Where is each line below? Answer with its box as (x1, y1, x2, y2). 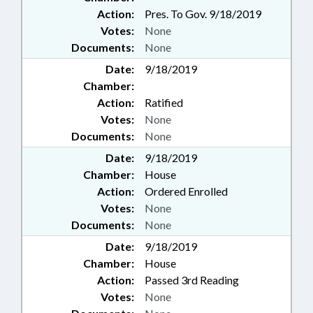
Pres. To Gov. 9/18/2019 (145, 7, 261, 20)
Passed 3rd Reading (145, 273, 239, 286)
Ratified (145, 96, 183, 109)
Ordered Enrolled (145, 184, 228, 198)
